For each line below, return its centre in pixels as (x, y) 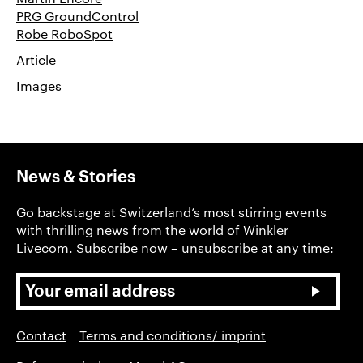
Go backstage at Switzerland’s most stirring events (171, 211)
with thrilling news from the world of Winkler (152, 229)
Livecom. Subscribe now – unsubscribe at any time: (175, 247)
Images (39, 85)
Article (36, 59)
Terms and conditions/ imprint (173, 335)
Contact (41, 335)
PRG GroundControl (77, 15)
